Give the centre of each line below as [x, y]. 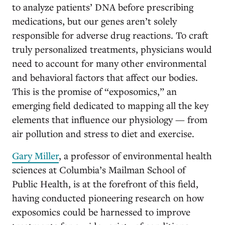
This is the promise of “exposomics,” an [94, 91]
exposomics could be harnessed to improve [101, 212]
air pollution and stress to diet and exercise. [103, 133]
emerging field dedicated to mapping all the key [110, 105]
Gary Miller [35, 155]
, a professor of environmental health [135, 155]
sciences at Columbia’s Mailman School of [99, 170]
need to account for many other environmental [109, 63]
